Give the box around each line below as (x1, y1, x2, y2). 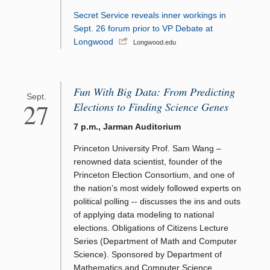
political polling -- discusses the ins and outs (74, 196, 240, 206)
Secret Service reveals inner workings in (74, 10, 226, 20)
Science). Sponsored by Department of (74, 249, 222, 259)
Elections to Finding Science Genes (74, 99, 228, 114)
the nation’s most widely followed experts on (74, 183, 241, 193)
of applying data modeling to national (74, 209, 214, 219)
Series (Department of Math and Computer (74, 236, 237, 246)
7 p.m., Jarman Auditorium (74, 121, 181, 131)
